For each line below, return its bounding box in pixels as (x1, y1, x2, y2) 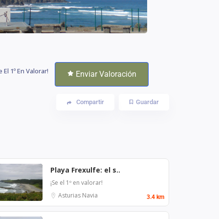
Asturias (58, 191, 82, 199)
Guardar (136, 98, 159, 106)
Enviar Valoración (75, 69, 136, 79)
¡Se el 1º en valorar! (50, 178, 103, 187)
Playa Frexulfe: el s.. (50, 165, 120, 175)
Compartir (76, 98, 104, 106)
